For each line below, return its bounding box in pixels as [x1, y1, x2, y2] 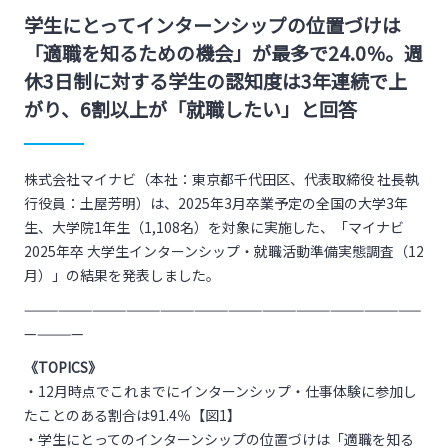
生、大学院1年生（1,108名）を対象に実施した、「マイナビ [24, 217, 404, 237]
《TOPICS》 [24, 357, 102, 377]
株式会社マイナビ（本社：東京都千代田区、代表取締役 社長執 [24, 169, 419, 189]
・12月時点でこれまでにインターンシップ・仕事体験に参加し [24, 381, 417, 401]
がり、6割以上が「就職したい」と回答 [24, 95, 357, 122]
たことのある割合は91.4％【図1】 [24, 405, 241, 425]
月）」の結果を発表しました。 [24, 265, 220, 285]
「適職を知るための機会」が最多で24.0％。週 [24, 39, 423, 66]
